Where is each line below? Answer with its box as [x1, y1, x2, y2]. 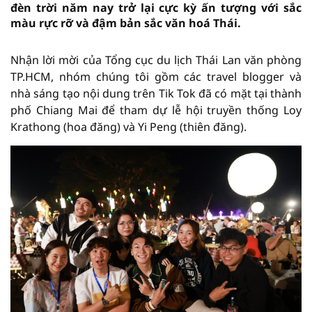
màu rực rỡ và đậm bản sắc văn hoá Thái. [10, 15, 241, 31]
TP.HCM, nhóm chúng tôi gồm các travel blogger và [10, 69, 302, 84]
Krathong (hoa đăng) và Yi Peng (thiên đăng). [10, 119, 247, 134]
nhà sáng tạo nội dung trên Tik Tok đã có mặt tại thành [10, 86, 302, 101]
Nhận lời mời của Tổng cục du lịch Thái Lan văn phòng [10, 52, 302, 68]
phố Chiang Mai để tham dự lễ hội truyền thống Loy [10, 102, 302, 118]
